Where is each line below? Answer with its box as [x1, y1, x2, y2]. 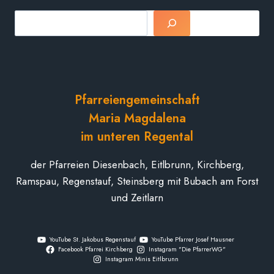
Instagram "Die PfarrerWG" [149, 245, 226, 254]
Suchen [136, 10, 170, 25]
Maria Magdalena [88, 109, 186, 128]
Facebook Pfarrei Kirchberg [57, 245, 133, 254]
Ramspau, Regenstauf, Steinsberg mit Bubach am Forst [16, 174, 258, 189]
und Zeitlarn [111, 190, 163, 206]
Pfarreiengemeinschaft [74, 91, 200, 109]
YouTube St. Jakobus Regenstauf [49, 235, 136, 245]
